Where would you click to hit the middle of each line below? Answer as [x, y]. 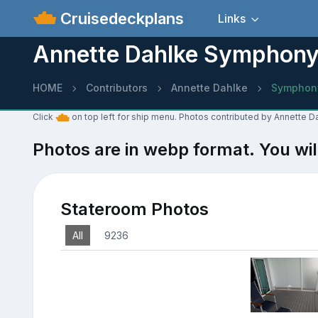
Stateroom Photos [134, 209]
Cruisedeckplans [120, 18]
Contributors [116, 88]
